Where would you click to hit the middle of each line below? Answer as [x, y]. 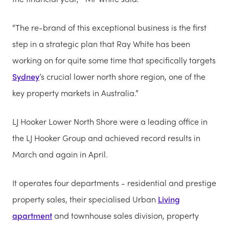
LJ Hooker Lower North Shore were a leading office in [110, 121]
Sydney [26, 76]
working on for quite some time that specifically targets [114, 60]
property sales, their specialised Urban [85, 199]
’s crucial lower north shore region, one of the [122, 76]
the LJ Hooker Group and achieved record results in [106, 138]
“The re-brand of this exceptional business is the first [109, 27]
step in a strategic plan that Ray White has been [101, 43]
